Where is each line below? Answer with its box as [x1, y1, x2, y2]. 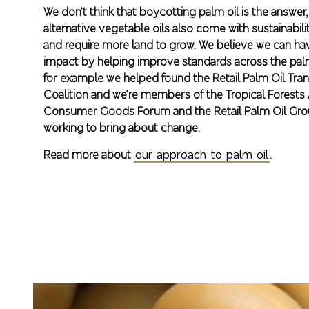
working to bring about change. [43, 120, 201, 134]
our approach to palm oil [135, 147, 269, 162]
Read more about [43, 147, 134, 161]
